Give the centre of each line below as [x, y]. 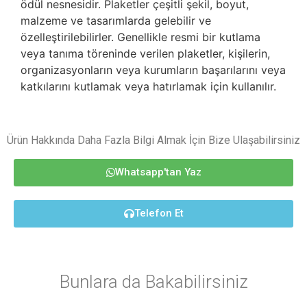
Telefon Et [159, 213]
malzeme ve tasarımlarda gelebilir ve [116, 21]
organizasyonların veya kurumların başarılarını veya [153, 70]
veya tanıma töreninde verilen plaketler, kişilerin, [145, 54]
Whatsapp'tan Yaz [158, 172]
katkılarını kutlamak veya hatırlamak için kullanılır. [148, 87]
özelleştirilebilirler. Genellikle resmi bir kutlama [140, 37]
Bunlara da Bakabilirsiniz [153, 282]
